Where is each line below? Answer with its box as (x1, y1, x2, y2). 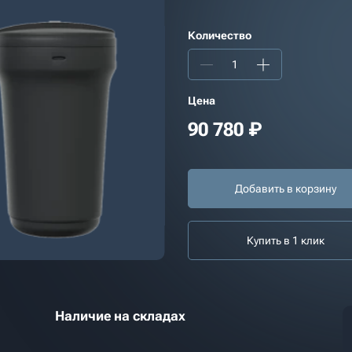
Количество (187, 29, 251, 42)
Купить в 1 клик (247, 234, 324, 247)
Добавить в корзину (235, 182, 336, 195)
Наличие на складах (54, 308, 185, 324)
